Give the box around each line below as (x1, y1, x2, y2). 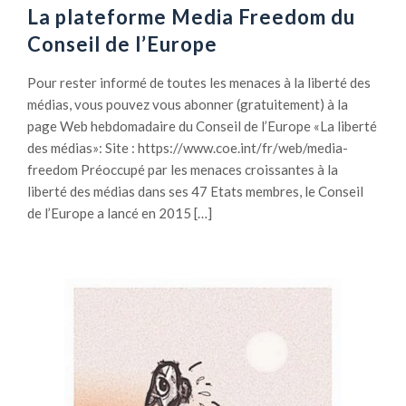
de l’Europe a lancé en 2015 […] (27, 205, 212, 222)
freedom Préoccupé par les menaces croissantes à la (27, 161, 338, 179)
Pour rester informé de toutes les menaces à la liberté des (27, 74, 371, 92)
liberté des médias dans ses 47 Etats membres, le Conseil (27, 183, 363, 200)
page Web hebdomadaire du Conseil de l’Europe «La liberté (27, 118, 377, 135)
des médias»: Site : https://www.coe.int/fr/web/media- (27, 140, 348, 157)
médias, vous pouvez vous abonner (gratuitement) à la (27, 96, 348, 113)
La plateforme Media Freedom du (27, 5, 355, 30)
